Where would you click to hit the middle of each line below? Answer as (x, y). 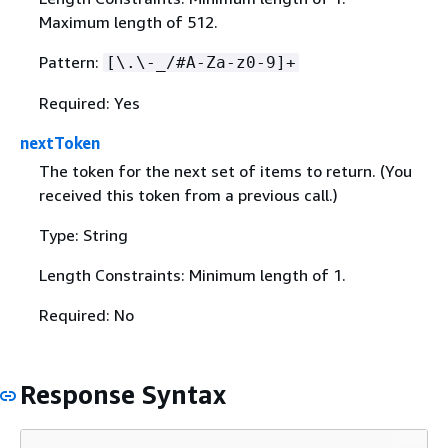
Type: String (83, 234)
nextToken (60, 143)
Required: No (86, 314)
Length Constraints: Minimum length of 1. (192, 274)
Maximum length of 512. (128, 22)
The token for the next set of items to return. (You (225, 170)
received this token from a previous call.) (188, 194)
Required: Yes (89, 103)
